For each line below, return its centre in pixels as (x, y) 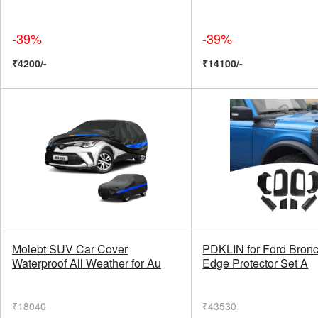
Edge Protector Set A (256, 263)
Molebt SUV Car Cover (70, 249)
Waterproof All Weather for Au (87, 263)
